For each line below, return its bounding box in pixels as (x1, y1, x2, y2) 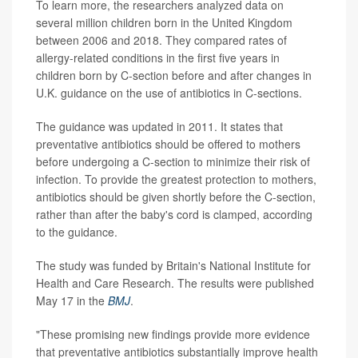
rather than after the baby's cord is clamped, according (36, 205, 312, 222)
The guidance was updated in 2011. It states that (36, 117, 283, 134)
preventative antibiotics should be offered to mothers (36, 135, 300, 152)
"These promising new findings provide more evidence (36, 325, 310, 342)
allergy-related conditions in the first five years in (36, 49, 280, 66)
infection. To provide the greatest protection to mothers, (36, 170, 316, 187)
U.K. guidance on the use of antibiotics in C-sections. (36, 84, 302, 101)
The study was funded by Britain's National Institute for (36, 257, 311, 273)
